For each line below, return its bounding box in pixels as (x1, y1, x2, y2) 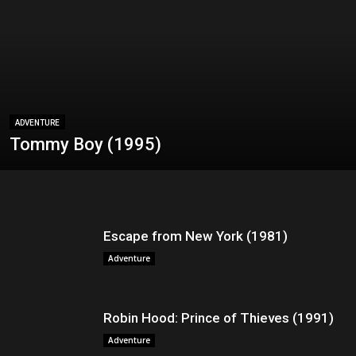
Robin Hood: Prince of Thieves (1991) (103, 310, 334, 326)
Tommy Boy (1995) (10, 134, 161, 154)
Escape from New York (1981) (103, 228, 288, 244)
